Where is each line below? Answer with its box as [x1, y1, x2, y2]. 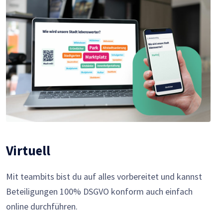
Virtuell [5, 141, 50, 159]
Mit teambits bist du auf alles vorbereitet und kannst [5, 170, 202, 182]
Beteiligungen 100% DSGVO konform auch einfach [5, 185, 193, 197]
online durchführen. [5, 200, 78, 212]
